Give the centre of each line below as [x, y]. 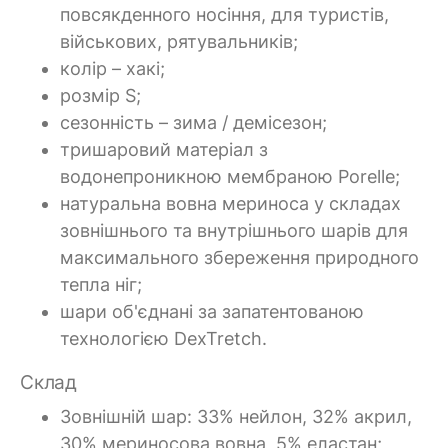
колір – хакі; [112, 68]
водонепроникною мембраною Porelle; [230, 176]
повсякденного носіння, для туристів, [224, 14]
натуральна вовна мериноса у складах [230, 203]
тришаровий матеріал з [164, 149]
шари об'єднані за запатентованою [212, 311]
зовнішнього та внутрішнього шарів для [234, 230]
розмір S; [100, 95]
